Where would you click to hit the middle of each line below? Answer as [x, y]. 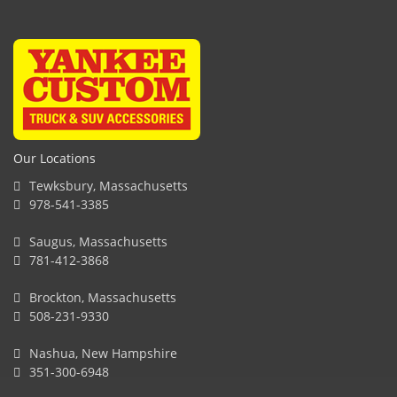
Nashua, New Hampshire [101, 353]
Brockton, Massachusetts [101, 297]
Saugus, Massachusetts [97, 241]
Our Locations [54, 158]
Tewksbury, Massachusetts [107, 185]
